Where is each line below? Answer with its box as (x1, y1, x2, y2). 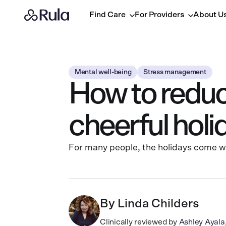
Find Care (89, 10, 126, 19)
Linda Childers (118, 198, 199, 210)
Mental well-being (75, 69, 132, 76)
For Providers (134, 10, 184, 19)
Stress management (143, 69, 206, 76)
